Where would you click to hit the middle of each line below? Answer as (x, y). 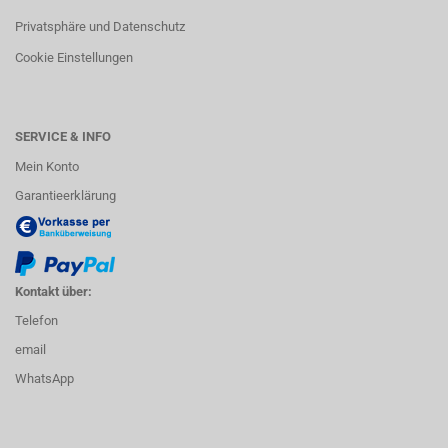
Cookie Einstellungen (74, 57)
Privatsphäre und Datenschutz (100, 26)
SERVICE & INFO (63, 136)
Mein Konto (47, 166)
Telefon (36, 320)
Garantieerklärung (65, 195)
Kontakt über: (53, 291)
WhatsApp (44, 378)
